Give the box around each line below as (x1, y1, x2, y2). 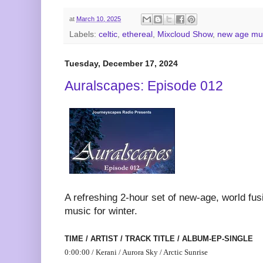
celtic (99, 30, 117, 39)
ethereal (122, 30, 153, 39)
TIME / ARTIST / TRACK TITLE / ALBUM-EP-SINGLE (65, 234, 253, 243)
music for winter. (65, 205, 137, 217)
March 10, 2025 (76, 15, 121, 22)
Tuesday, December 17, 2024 (65, 59, 178, 69)
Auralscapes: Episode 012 (65, 77, 223, 93)
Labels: (69, 30, 99, 39)
